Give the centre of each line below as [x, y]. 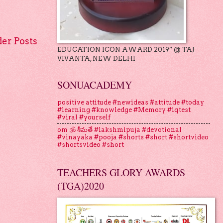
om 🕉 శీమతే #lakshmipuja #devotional [119, 130]
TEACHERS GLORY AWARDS [121, 172]
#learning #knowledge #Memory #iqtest [124, 110]
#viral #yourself [84, 117]
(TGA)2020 [80, 186]
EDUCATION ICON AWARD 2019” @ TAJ [126, 49]
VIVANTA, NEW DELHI [96, 58]
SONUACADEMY [94, 85]
